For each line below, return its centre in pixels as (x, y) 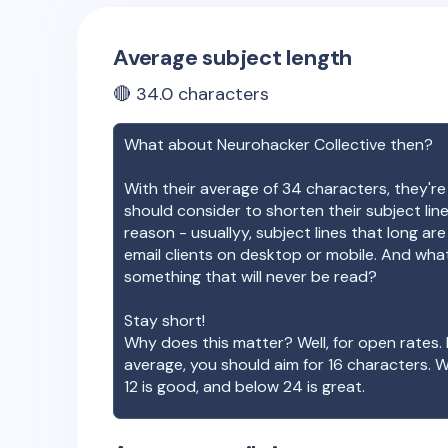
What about (170, 144)
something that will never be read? (250, 276)
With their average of (203, 188)
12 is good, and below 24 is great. (244, 386)
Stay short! (164, 320)
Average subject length (233, 57)
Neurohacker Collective (301, 144)
